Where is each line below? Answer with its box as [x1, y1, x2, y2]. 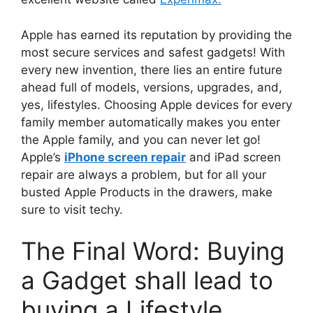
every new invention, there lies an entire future [21, 62, 282, 77]
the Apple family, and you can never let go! [21, 132, 261, 147]
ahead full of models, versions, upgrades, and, [21, 80, 282, 94]
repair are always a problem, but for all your [21, 167, 266, 182]
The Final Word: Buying [21, 236, 284, 265]
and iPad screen [186, 150, 281, 164]
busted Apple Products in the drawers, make [21, 184, 272, 199]
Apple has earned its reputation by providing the [21, 27, 292, 42]
